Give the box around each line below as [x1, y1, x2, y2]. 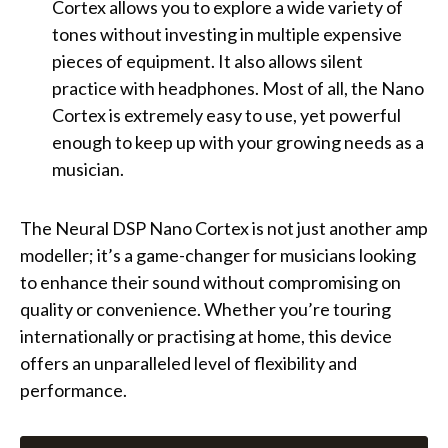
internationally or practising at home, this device [20, 325, 392, 348]
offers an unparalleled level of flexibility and [20, 352, 357, 375]
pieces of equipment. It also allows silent [52, 50, 363, 73]
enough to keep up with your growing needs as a [52, 131, 424, 154]
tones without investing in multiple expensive [52, 23, 402, 46]
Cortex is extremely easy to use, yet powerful [52, 104, 401, 127]
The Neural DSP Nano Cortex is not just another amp [20, 217, 428, 240]
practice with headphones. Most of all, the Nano [52, 77, 424, 100]
